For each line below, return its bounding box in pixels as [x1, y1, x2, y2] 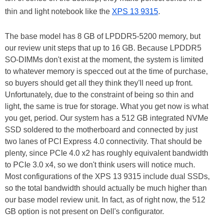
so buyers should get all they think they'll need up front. [5, 79, 193, 87]
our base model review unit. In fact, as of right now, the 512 [5, 196, 205, 204]
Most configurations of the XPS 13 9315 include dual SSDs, [5, 172, 210, 181]
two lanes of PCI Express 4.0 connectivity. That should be [5, 137, 202, 145]
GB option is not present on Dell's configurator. [5, 207, 164, 216]
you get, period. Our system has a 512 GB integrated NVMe [5, 114, 208, 122]
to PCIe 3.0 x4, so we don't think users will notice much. [5, 161, 195, 169]
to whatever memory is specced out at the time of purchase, [5, 67, 208, 75]
